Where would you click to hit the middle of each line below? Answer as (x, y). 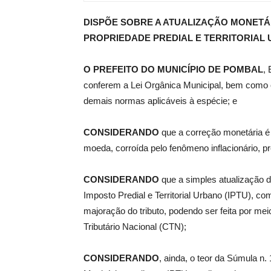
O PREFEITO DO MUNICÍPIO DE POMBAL (173, 70)
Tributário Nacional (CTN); (135, 227)
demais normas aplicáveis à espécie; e (160, 101)
